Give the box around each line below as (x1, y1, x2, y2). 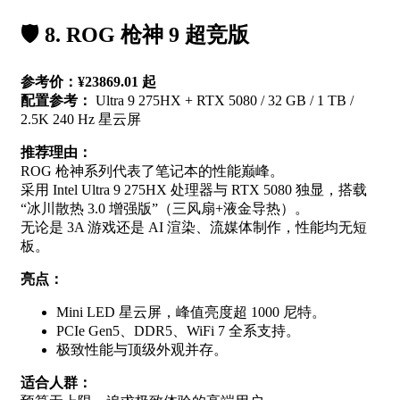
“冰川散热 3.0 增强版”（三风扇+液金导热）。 (21, 201, 309, 217)
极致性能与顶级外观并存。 (56, 342, 228, 358)
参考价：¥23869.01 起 (21, 74, 156, 90)
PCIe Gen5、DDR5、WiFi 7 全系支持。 (56, 323, 300, 339)
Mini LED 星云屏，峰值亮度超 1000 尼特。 (56, 304, 326, 321)
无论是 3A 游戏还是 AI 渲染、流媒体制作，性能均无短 (21, 220, 367, 236)
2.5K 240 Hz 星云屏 (21, 112, 141, 128)
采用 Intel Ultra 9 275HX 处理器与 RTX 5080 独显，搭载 (21, 182, 367, 198)
